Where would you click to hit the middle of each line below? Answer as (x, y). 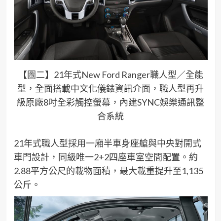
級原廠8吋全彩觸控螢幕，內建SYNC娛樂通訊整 (110, 102)
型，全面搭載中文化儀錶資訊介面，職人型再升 (110, 88)
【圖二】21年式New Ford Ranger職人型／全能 (110, 74)
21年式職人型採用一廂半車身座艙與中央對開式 (107, 143)
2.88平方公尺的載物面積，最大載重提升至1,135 (108, 170)
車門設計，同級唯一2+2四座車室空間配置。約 (106, 157)
